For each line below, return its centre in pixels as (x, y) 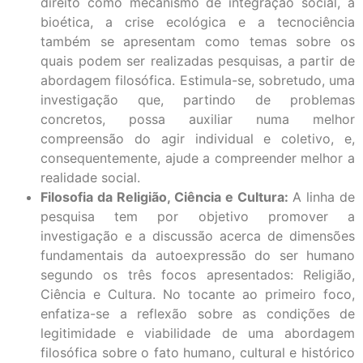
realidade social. (90, 177)
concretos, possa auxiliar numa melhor (198, 119)
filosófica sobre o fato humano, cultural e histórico (198, 352)
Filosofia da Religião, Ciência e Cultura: (167, 196)
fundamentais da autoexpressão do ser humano (198, 255)
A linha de (324, 196)
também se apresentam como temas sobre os (198, 41)
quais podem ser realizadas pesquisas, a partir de (198, 60)
